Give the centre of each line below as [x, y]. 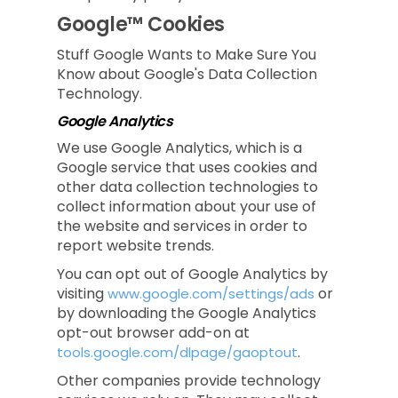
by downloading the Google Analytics [187, 313]
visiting [82, 294]
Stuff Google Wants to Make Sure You [187, 55]
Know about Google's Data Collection [187, 74]
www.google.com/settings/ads [211, 294]
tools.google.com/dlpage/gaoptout [177, 352]
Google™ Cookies [141, 24]
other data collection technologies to [187, 187]
